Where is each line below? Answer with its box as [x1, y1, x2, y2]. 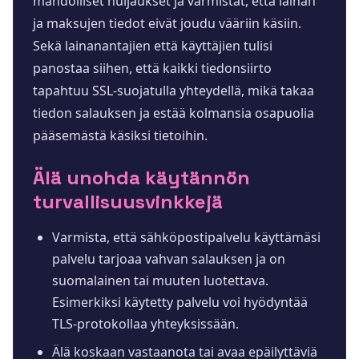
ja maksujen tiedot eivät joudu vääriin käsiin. [33, 14, 301, 32]
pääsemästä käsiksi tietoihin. [33, 126, 208, 144]
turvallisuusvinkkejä [33, 188, 223, 214]
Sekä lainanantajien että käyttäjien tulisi [33, 36, 272, 54]
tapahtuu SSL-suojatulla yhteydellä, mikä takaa [33, 81, 314, 99]
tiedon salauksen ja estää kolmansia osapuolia [33, 103, 314, 122]
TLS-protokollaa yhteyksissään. [52, 314, 239, 333]
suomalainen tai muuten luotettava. [52, 271, 268, 289]
